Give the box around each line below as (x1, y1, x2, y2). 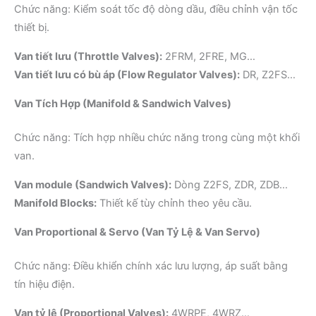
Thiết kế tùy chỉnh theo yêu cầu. (97, 196, 252, 209)
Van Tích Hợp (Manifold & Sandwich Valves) (14, 97, 231, 110)
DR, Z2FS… (240, 68, 296, 81)
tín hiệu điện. (14, 277, 75, 291)
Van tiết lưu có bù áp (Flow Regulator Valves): (14, 68, 240, 81)
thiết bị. (14, 20, 49, 34)
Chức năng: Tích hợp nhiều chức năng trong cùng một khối (14, 130, 300, 144)
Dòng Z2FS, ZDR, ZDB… (171, 178, 288, 191)
